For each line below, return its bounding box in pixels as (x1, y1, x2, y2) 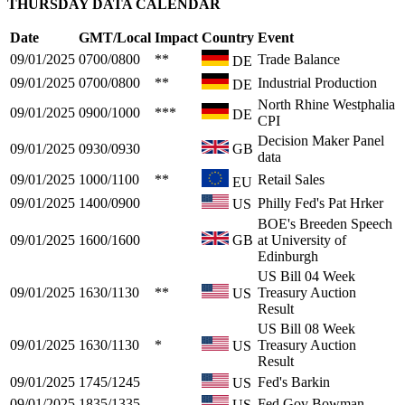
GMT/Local (79, 29, 151, 45)
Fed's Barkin (258, 373, 330, 390)
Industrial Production (258, 74, 377, 90)
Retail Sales (258, 171, 325, 187)
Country (202, 29, 254, 45)
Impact (155, 29, 198, 45)
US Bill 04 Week (258, 268, 355, 284)
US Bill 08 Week (258, 320, 355, 336)
